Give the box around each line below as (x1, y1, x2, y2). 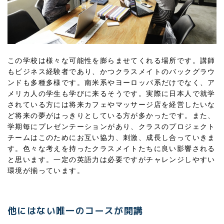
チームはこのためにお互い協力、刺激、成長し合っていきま (7, 133, 215, 142)
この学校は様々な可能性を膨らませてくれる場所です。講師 (7, 56, 215, 65)
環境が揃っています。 (7, 166, 84, 175)
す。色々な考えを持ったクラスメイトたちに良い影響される (7, 144, 215, 153)
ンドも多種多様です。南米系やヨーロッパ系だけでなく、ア (7, 78, 215, 87)
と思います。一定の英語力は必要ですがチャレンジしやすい (7, 155, 215, 164)
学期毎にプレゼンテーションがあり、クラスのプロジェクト (7, 122, 215, 131)
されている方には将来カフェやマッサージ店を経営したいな (7, 100, 215, 109)
